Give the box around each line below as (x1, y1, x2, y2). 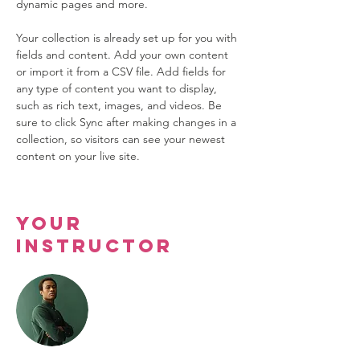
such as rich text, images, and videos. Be (16, 98, 225, 112)
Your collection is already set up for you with (16, 31, 240, 45)
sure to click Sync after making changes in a (16, 115, 239, 129)
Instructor (16, 235, 173, 257)
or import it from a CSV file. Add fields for (16, 64, 229, 79)
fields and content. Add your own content (16, 47, 231, 62)
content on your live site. (16, 149, 143, 163)
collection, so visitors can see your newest (16, 132, 228, 146)
